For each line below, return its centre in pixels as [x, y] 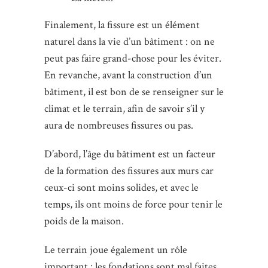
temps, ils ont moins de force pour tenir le [133, 205]
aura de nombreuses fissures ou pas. [119, 126]
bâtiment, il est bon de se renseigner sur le [134, 92]
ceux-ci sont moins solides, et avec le [121, 188]
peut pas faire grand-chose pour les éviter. [133, 59]
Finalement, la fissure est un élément [122, 25]
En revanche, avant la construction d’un [128, 75]
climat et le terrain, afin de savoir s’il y [124, 109]
